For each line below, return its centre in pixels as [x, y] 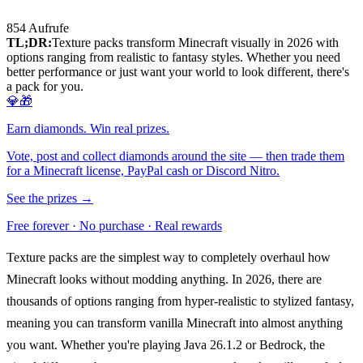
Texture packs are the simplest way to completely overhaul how [169, 258]
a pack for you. [45, 87]
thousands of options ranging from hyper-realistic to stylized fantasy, [180, 301]
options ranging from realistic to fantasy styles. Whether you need [173, 58]
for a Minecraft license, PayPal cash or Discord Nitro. [143, 171]
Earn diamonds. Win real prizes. [88, 129]
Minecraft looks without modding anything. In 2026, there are [164, 280]
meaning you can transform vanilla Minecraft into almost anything [175, 323]
